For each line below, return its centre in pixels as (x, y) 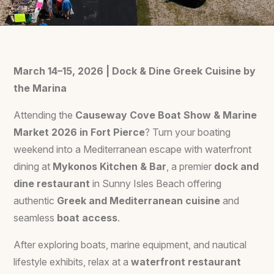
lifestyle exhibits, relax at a (72, 262)
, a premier (190, 166)
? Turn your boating (188, 132)
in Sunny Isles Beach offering (156, 183)
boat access (87, 218)
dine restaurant (52, 183)
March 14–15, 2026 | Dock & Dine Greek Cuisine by (135, 71)
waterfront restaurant (186, 262)
